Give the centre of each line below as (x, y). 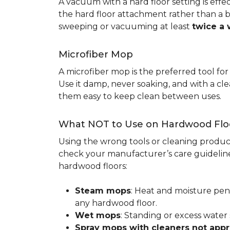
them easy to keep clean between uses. (140, 96)
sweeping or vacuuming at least (125, 26)
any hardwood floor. (116, 203)
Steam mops (103, 191)
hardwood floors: (93, 166)
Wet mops (98, 215)
